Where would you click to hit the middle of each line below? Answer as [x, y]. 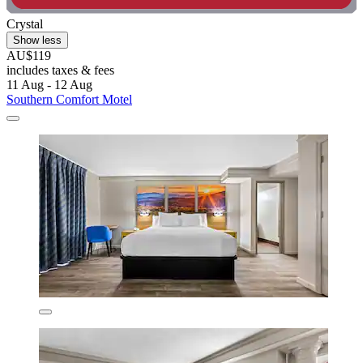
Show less [37, 41]
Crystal [25, 24]
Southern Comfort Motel [69, 100]
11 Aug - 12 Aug [49, 85]
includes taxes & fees [60, 70]
